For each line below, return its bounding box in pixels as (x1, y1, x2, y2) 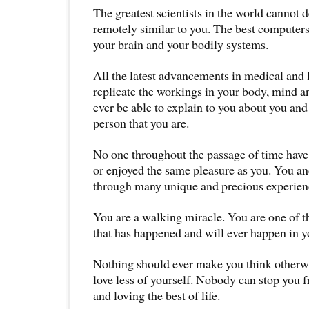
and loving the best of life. (93, 286, 220, 303)
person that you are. (93, 114, 189, 131)
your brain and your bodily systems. (93, 35, 268, 52)
